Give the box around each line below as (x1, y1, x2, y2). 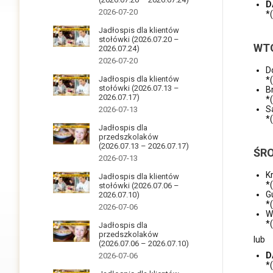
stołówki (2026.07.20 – (99, 34, 179, 44)
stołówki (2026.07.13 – (99, 83, 179, 93)
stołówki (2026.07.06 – (99, 180, 179, 190)
